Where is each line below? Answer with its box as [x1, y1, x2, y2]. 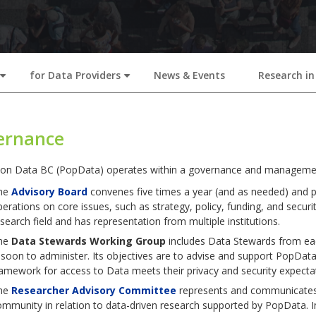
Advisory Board [11, 184, 87, 198]
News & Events [154, 68, 225, 82]
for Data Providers [30, 68, 121, 82]
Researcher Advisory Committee [11, 284, 176, 298]
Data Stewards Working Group [11, 233, 169, 248]
